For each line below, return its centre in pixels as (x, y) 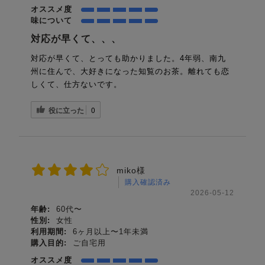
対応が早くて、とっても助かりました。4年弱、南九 (129, 58)
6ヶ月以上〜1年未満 (109, 231)
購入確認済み (148, 182)
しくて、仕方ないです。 (77, 84)
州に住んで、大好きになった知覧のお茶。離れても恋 (130, 71)
